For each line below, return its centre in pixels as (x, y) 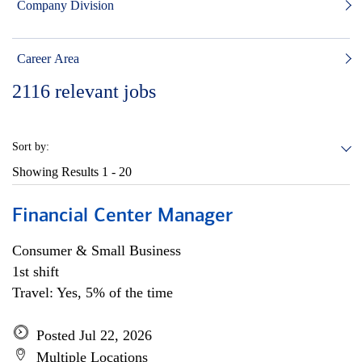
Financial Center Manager (122, 217)
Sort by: (31, 147)
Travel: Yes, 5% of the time (93, 293)
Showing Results (57, 172)
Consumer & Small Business (97, 250)
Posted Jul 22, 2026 (94, 335)
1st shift (36, 271)
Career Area (48, 59)
